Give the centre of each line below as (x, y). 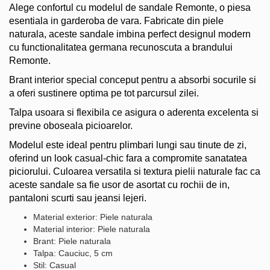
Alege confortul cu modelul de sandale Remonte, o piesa (130, 7)
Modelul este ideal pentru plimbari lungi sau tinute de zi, (128, 145)
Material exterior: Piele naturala (93, 217)
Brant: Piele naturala (72, 241)
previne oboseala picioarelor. (71, 125)
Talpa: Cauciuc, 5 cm (73, 253)
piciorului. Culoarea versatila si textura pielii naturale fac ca (135, 171)
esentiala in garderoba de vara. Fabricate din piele (116, 20)
